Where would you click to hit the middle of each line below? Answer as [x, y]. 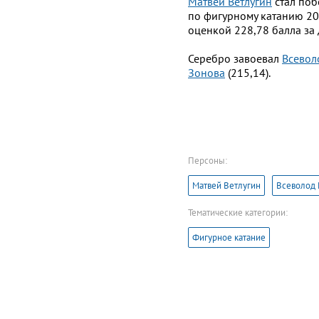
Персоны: [208, 160]
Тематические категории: [238, 212]
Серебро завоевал [235, 58]
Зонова [206, 72]
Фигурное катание [229, 237]
